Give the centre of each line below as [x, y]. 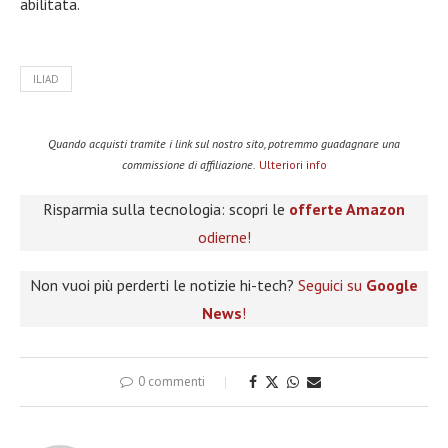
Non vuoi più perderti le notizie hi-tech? [164, 284]
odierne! [224, 236]
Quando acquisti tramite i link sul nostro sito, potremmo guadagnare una [224, 143]
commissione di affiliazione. [188, 164]
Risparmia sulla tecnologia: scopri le [166, 208]
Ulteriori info [292, 164]
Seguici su [332, 284]
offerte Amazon [347, 208]
